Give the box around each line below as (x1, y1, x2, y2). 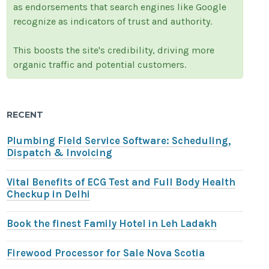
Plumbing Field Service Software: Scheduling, (7, 135, 231, 147)
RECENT (7, 109, 44, 121)
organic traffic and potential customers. (13, 59, 187, 71)
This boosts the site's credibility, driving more (13, 44, 215, 56)
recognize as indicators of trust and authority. (13, 16, 213, 28)
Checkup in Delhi (7, 189, 91, 201)
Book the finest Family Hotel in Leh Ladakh (7, 218, 217, 230)
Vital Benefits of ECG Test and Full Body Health (7, 177, 236, 189)
